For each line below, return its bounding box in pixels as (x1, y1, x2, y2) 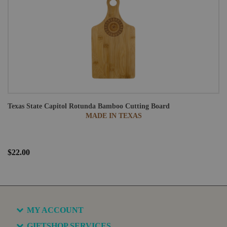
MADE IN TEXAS (85, 112, 142, 120)
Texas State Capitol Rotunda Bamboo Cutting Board (8, 102, 170, 110)
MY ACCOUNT (27, 206, 84, 214)
